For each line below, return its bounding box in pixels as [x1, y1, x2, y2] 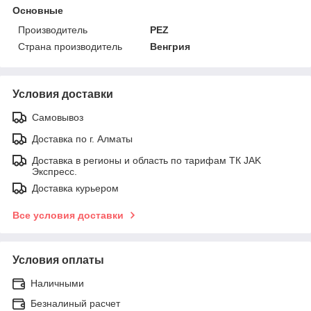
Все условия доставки [12, 210, 124, 221]
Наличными [31, 278, 84, 289]
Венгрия [150, 41, 191, 53]
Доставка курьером [32, 183, 119, 194]
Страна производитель [18, 41, 122, 53]
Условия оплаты [12, 254, 104, 267]
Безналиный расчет [31, 298, 120, 310]
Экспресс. [32, 166, 77, 178]
